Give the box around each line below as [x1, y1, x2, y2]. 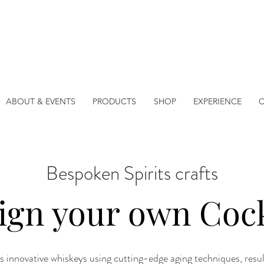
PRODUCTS [93, 95, 137, 107]
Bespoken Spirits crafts [46, 159, 218, 187]
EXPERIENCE [193, 95, 242, 107]
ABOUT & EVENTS [5, 95, 75, 107]
